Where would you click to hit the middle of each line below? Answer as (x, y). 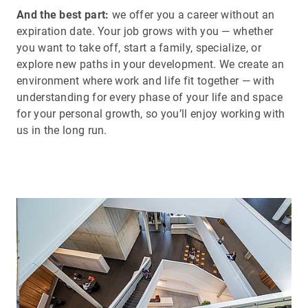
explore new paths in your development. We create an (151, 64)
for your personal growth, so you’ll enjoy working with (151, 114)
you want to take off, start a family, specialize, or (139, 48)
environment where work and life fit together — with (146, 81)
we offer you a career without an (192, 15)
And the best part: (63, 15)
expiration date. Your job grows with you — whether (145, 31)
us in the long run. (62, 130)
